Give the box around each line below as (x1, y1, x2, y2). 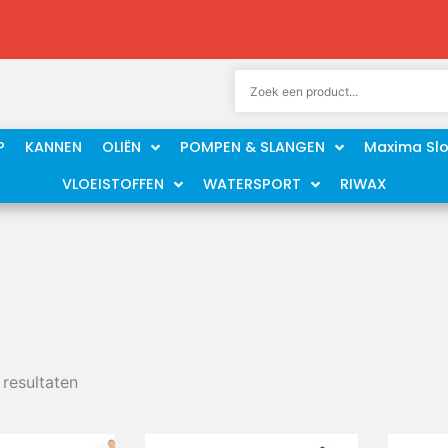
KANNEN (25, 137, 82, 157)
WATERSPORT (202, 174, 301, 194)
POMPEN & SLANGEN (180, 137, 325, 157)
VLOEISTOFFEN (61, 174, 164, 194)
